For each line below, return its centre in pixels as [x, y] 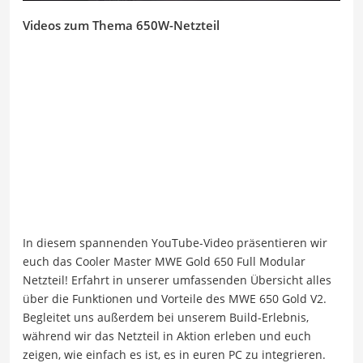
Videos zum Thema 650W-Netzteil [121, 25]
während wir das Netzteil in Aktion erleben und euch [167, 336]
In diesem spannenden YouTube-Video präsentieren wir [175, 243]
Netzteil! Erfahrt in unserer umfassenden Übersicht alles [177, 280]
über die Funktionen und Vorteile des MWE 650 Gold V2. [175, 299]
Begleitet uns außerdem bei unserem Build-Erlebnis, [166, 318]
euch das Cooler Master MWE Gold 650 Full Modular [164, 262]
